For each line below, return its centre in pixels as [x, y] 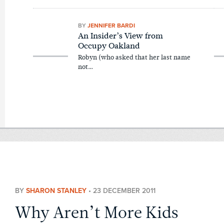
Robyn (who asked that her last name [134, 57]
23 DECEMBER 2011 [124, 190]
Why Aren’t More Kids [96, 213]
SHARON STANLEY [56, 190]
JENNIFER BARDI [111, 25]
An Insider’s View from [120, 36]
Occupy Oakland [109, 46]
